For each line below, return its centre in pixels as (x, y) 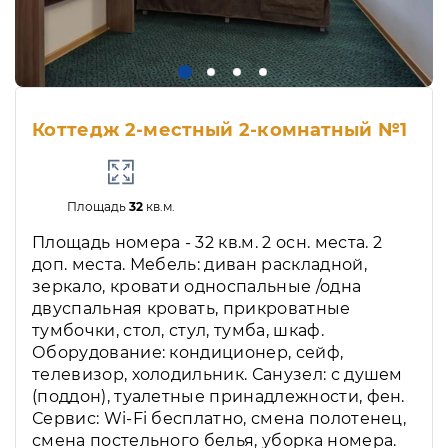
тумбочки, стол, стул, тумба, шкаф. (178, 330)
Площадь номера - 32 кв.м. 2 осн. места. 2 (207, 242)
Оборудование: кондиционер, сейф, (188, 352)
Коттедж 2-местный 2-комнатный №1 (220, 129)
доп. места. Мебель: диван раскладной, (199, 264)
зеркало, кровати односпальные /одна (197, 286)
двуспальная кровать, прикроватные (191, 308)
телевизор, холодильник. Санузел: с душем (217, 374)
